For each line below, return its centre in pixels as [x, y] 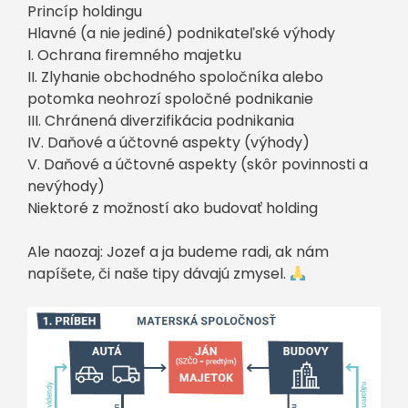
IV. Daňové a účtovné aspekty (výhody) [168, 143]
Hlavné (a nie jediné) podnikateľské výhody [181, 33]
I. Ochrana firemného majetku [134, 55]
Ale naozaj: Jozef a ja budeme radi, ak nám [178, 252]
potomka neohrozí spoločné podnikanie [170, 99]
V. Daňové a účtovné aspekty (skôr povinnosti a [198, 164]
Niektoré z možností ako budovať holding [173, 208]
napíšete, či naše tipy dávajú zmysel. [158, 274]
